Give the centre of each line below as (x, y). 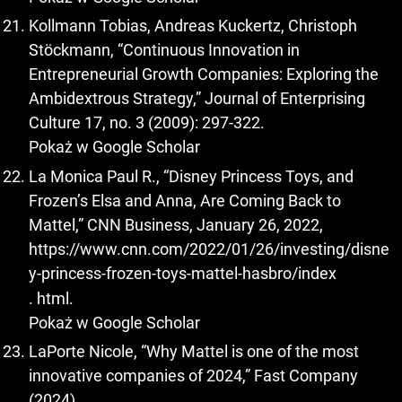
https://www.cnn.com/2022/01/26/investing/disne (209, 249)
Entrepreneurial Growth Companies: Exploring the (204, 74)
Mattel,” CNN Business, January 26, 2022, (176, 224)
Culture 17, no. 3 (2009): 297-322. (147, 123)
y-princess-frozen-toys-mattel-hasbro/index (183, 273)
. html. (51, 298)
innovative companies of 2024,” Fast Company (193, 376)
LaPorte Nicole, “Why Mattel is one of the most (194, 352)
